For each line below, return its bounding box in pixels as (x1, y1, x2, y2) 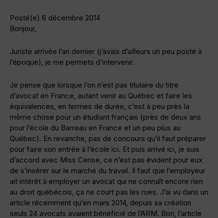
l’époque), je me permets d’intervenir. (10, 57, 134, 67)
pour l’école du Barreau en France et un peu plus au (10, 123, 181, 133)
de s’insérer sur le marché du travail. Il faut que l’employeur (10, 166, 205, 176)
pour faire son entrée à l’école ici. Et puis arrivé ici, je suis (10, 145, 200, 154)
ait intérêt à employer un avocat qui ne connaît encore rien (10, 177, 203, 186)
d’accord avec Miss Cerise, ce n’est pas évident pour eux (10, 155, 202, 165)
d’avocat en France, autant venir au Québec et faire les (10, 91, 192, 101)
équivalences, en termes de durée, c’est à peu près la (10, 102, 189, 111)
